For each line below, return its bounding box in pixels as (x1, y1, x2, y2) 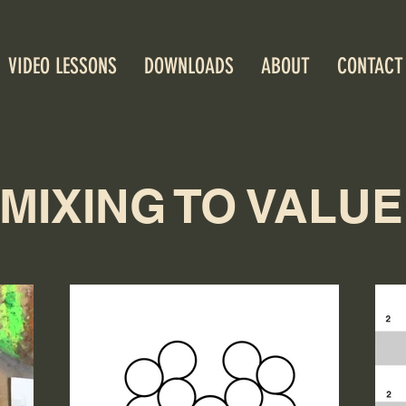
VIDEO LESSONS (8, 53, 117, 79)
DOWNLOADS (144, 53, 234, 79)
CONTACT (337, 53, 403, 79)
